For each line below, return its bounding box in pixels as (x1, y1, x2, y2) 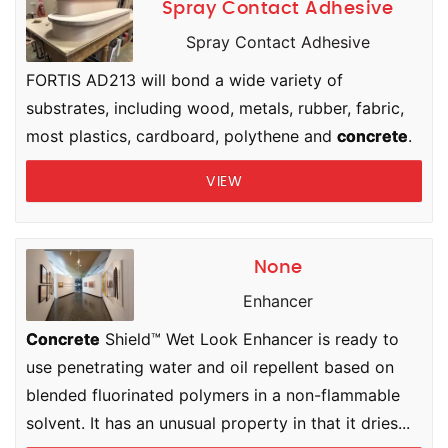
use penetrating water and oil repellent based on (26, 357, 394, 377)
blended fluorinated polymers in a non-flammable (26, 385, 400, 405)
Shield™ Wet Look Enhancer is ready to (100, 329, 399, 349)
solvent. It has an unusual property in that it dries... (26, 413, 410, 433)
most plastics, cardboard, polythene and (26, 126, 337, 146)
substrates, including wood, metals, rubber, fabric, (26, 98, 404, 118)
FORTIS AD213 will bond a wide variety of (26, 70, 343, 90)
